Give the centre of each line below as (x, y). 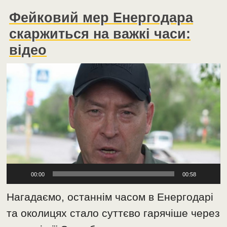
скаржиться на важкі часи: (100, 34)
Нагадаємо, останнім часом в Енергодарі (110, 197)
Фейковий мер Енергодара (101, 18)
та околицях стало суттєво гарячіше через (113, 213)
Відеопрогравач (36, 67)
